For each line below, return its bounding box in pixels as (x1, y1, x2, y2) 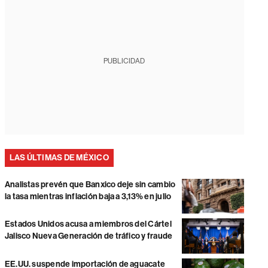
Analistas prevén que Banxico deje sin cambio (4, 179, 176, 190)
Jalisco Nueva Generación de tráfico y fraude (4, 231, 173, 242)
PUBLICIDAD (103, 57, 145, 65)
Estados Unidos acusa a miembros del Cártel (4, 219, 172, 230)
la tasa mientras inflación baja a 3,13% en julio (4, 191, 172, 202)
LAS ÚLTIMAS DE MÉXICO (9, 153, 109, 163)
